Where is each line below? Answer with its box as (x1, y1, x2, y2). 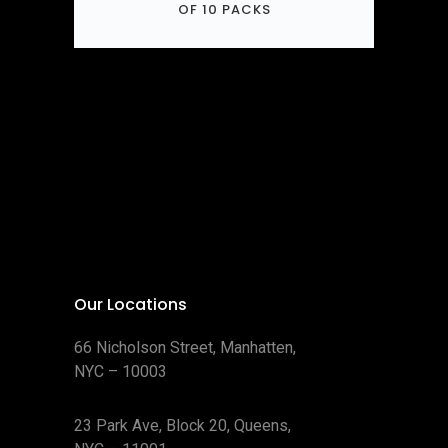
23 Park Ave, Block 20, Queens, (74, 416, 291, 435)
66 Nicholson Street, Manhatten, (74, 338, 296, 357)
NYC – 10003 (74, 362, 167, 381)
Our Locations (74, 293, 187, 316)
